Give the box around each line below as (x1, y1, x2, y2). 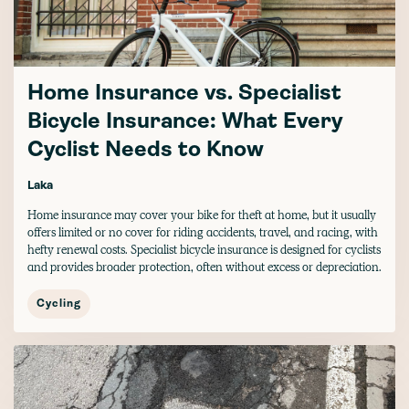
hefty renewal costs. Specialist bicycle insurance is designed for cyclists (27, 241, 381, 257)
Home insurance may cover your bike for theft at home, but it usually (27, 206, 376, 223)
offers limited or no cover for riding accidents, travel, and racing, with (27, 224, 378, 240)
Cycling (37, 298, 81, 309)
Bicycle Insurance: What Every (27, 110, 342, 133)
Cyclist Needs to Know (27, 139, 264, 162)
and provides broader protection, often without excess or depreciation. (27, 258, 382, 275)
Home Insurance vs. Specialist (27, 82, 341, 105)
